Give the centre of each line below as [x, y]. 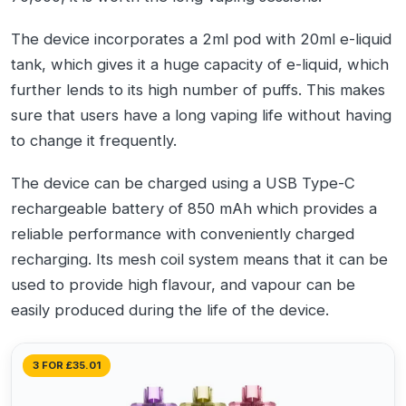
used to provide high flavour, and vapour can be [183, 285]
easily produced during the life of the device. [170, 310]
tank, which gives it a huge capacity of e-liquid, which [200, 65]
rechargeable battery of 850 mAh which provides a [194, 209]
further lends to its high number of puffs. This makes [198, 90]
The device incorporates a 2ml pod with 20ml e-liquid [201, 39]
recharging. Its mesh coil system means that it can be [199, 260]
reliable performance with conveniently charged [183, 234]
